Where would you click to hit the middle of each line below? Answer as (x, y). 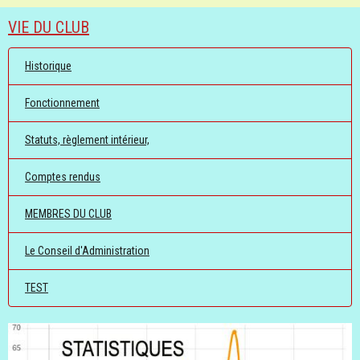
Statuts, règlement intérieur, (87, 139)
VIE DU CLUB (49, 27)
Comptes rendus (63, 176)
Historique (48, 65)
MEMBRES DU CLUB (68, 213)
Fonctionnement (62, 102)
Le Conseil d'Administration (87, 250)
